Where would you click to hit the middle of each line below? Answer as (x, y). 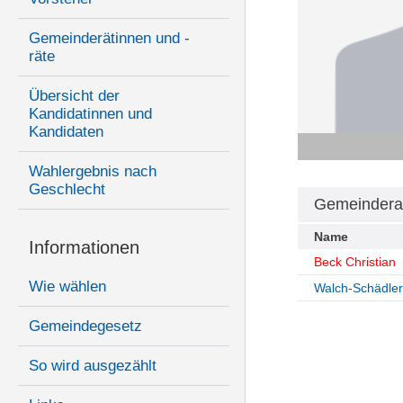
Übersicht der (74, 96)
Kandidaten (66, 132)
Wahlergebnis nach (93, 172)
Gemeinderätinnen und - (109, 39)
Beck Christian (354, 262)
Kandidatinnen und (90, 114)
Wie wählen (67, 287)
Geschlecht (67, 190)
